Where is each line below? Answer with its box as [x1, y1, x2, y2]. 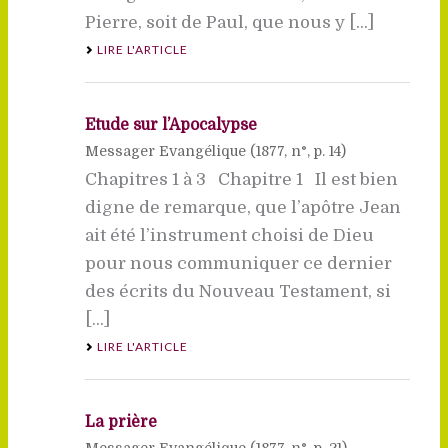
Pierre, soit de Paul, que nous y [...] [84, 12, 374, 32]
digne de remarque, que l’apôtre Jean [84, 197, 401, 217]
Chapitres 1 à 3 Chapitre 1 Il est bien [84, 169, 398, 189]
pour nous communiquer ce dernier [84, 253, 392, 273]
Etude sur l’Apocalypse [84, 115, 257, 134]
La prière [84, 412, 157, 431]
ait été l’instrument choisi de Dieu [84, 225, 374, 245]
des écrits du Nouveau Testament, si [84, 281, 391, 301]
